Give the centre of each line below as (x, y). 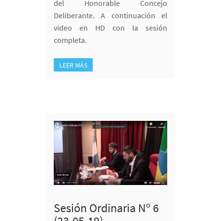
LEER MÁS (73, 65)
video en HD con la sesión (110, 28)
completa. (70, 40)
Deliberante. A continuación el (110, 16)
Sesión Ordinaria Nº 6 (106, 208)
